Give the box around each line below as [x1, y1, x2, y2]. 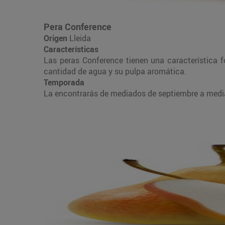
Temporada [44, 76, 84, 88]
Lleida [69, 32, 91, 44]
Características [44, 43, 98, 55]
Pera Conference [44, 20, 111, 33]
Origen [44, 32, 69, 44]
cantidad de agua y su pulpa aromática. [44, 65, 186, 77]
